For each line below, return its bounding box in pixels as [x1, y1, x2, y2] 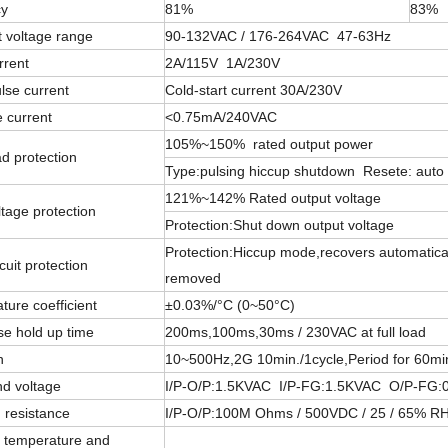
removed [164, 270, 221, 286]
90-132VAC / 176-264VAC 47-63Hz [164, 28, 391, 44]
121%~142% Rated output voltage [164, 190, 381, 206]
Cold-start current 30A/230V [164, 82, 342, 98]
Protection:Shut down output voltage [164, 217, 394, 233]
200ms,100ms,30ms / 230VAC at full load [164, 324, 426, 340]
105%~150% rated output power [164, 136, 373, 152]
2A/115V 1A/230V [164, 55, 280, 71]
